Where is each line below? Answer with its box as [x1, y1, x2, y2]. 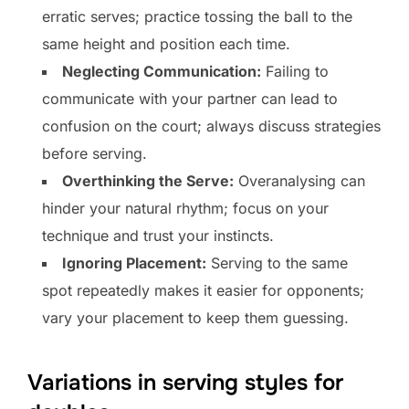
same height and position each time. [42, 35, 290, 54]
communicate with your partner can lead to [42, 89, 338, 109]
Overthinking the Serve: [62, 172, 234, 191]
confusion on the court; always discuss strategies [42, 117, 381, 136]
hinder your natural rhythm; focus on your [42, 199, 329, 218]
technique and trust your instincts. [42, 226, 274, 246]
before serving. [42, 144, 147, 163]
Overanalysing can [234, 172, 365, 191]
